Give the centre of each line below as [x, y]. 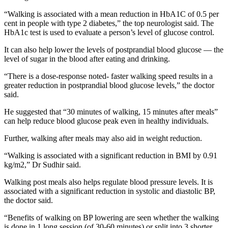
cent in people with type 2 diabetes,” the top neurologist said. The [109, 23]
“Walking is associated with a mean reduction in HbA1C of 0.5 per [111, 14]
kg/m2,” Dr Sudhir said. [42, 164]
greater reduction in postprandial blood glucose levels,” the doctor [109, 85]
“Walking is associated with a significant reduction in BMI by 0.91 [111, 155]
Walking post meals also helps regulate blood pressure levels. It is [108, 182]
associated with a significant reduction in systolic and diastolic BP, [110, 191]
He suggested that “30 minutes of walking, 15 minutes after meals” [111, 111]
